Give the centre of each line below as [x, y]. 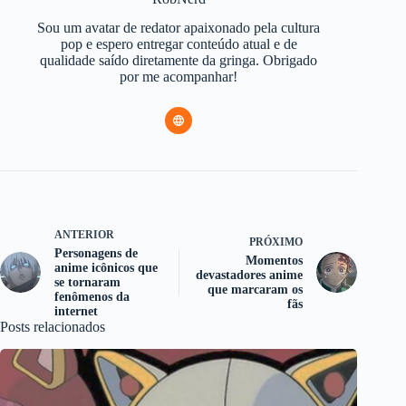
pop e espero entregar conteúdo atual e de [179, 44]
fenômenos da [92, 297]
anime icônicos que [106, 268]
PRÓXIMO [276, 242]
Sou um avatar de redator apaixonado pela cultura [179, 28]
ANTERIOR [84, 235]
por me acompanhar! [179, 77]
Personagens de [96, 254]
